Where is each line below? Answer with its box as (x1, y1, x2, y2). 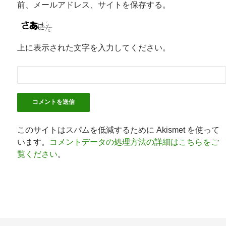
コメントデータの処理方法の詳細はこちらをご (49, 137, 219, 146)
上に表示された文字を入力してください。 (17, 43, 171, 52)
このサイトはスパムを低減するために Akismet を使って (17, 125, 219, 134)
